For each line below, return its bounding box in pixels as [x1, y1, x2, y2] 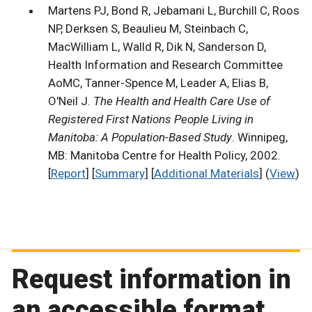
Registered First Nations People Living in [47, 112, 253, 127]
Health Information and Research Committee [47, 58, 283, 72]
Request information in [12, 263, 291, 295]
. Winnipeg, [231, 130, 288, 145]
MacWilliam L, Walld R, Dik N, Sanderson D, [47, 40, 266, 54]
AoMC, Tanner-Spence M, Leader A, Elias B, [47, 76, 268, 91]
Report [50, 166, 86, 181]
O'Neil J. [47, 94, 93, 109]
